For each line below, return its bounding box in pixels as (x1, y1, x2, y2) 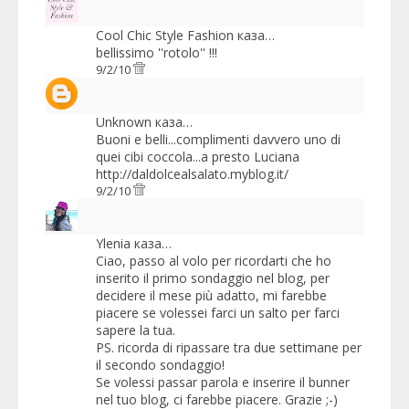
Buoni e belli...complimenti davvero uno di (96, 131, 341, 149)
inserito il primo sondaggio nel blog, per (96, 268, 330, 287)
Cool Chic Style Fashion (96, 26, 234, 45)
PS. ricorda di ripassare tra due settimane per (96, 338, 362, 356)
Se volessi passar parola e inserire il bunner (96, 372, 350, 391)
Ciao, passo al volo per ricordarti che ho (96, 251, 331, 269)
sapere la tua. (96, 320, 175, 339)
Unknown (96, 113, 152, 131)
